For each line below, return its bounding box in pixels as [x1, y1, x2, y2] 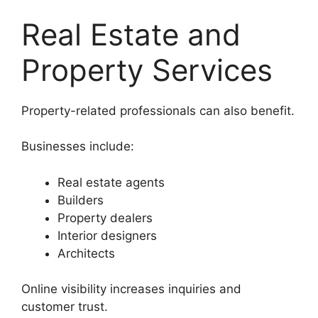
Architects [57, 246, 115, 261]
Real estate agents [57, 175, 165, 190]
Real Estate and [21, 16, 241, 53]
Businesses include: [21, 139, 134, 154]
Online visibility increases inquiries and [21, 282, 241, 297]
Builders [57, 192, 104, 207]
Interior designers [57, 228, 157, 243]
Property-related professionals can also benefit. [21, 103, 295, 118]
